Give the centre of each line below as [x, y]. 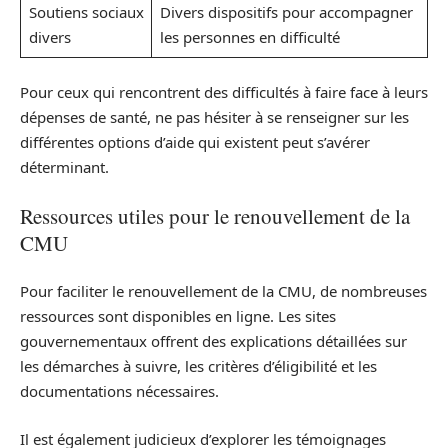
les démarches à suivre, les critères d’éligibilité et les [198, 366]
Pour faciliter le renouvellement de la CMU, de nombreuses [223, 291]
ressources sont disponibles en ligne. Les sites [178, 316]
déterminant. [64, 167]
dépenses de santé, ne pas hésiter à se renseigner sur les [214, 117]
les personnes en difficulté [249, 36]
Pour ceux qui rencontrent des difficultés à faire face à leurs [224, 92]
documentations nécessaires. [119, 391]
